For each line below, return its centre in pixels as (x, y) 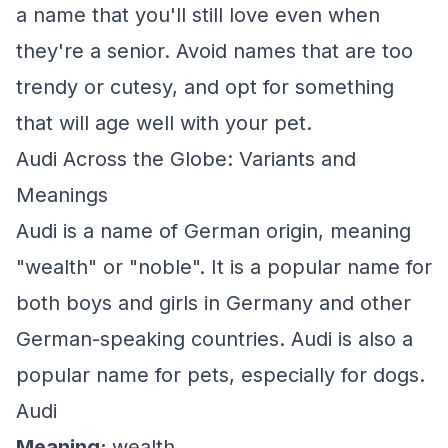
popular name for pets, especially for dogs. (220, 375)
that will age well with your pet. (164, 123)
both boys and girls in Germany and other (213, 303)
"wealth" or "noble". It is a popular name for (224, 267)
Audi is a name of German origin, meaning (213, 231)
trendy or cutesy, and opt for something (205, 87)
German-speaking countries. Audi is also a (214, 339)
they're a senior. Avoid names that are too (214, 51)
